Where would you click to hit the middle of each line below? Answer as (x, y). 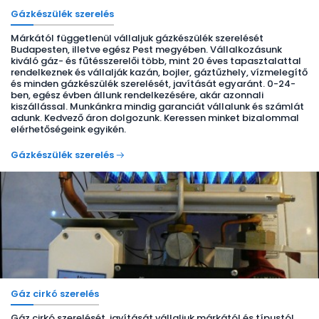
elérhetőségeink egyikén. (68, 129)
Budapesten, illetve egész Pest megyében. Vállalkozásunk (146, 49)
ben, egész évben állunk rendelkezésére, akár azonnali (137, 95)
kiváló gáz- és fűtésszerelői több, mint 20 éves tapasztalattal (156, 61)
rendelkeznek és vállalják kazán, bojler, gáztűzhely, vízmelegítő (159, 72)
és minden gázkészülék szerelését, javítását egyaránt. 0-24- (153, 84)
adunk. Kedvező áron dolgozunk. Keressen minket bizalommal (155, 118)
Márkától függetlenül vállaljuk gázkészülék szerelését (137, 38)
